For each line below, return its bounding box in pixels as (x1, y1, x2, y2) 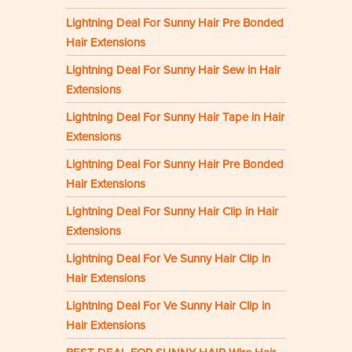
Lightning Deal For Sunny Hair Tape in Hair (66, 110, 284, 125)
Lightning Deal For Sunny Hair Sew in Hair (66, 63, 280, 78)
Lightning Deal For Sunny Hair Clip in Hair (66, 204, 278, 219)
